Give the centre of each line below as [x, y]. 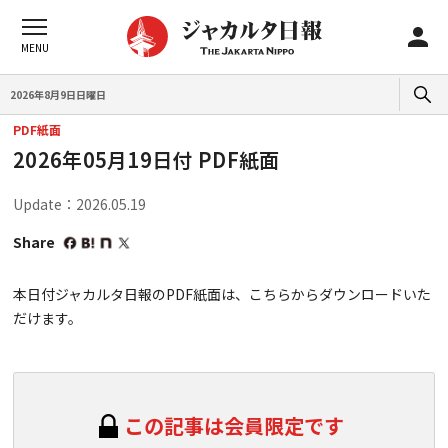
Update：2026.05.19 [79, 204]
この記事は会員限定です [234, 425]
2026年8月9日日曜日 [58, 94]
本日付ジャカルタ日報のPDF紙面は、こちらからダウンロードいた [222, 294]
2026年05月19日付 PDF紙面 [146, 159]
